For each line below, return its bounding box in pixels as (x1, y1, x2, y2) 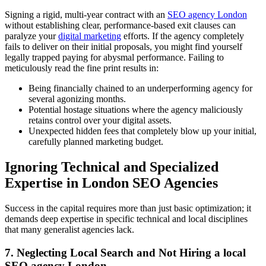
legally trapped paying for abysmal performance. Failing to (5, 52, 224, 63)
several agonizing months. (28, 94, 126, 104)
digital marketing (58, 31, 121, 42)
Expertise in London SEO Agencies (5, 175, 218, 191)
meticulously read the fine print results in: (5, 63, 159, 74)
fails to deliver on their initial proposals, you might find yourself (5, 42, 242, 52)
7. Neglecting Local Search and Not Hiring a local (5, 246, 246, 259)
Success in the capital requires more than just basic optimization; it (5, 202, 251, 213)
